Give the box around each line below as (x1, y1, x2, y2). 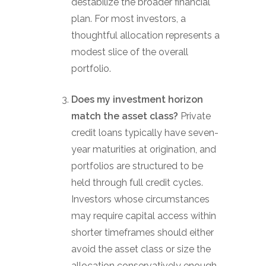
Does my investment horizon (71, 94, 203, 105)
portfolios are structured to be (71, 160, 203, 172)
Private (180, 110, 211, 122)
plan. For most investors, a (71, 13, 186, 24)
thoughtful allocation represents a (71, 30, 220, 41)
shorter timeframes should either (71, 227, 214, 238)
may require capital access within (71, 210, 216, 221)
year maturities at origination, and (71, 144, 216, 155)
